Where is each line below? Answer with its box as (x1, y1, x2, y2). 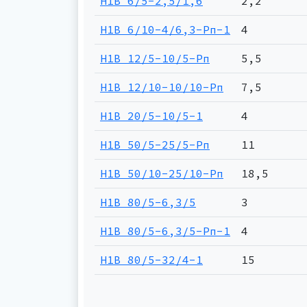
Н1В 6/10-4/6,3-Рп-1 (100, 23, 230, 36)
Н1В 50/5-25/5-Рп (100, 138, 210, 151)
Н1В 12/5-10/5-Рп (100, 51, 210, 65)
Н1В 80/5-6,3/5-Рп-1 (100, 224, 230, 238)
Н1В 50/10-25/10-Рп (100, 167, 223, 180)
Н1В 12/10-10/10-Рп (100, 80, 223, 94)
